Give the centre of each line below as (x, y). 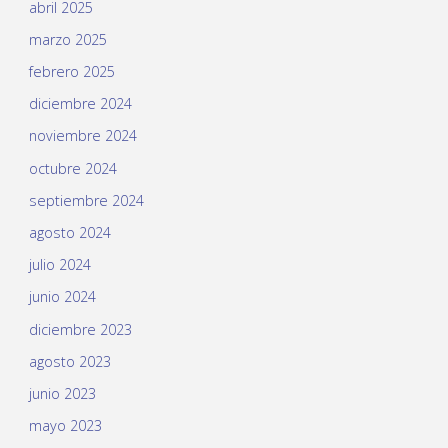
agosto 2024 (69, 232)
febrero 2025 (71, 72)
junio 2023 (62, 393)
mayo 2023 (65, 426)
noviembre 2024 (82, 136)
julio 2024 (59, 265)
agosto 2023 (69, 361)
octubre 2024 (72, 168)
